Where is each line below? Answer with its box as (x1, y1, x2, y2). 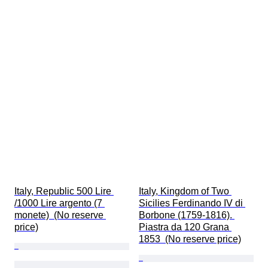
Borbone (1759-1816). (139, 210, 234, 221)
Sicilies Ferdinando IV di (139, 198, 245, 209)
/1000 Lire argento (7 (14, 198, 105, 209)
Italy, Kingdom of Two (139, 186, 232, 197)
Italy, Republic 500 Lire (14, 186, 114, 197)
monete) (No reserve (14, 210, 106, 221)
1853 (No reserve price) (139, 234, 241, 245)
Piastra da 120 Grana (139, 222, 232, 233)
